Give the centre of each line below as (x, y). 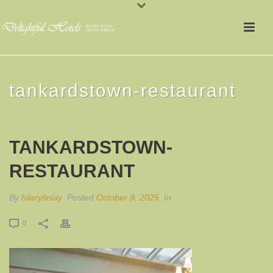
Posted (80, 197)
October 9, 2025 (128, 197)
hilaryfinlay (42, 197)
